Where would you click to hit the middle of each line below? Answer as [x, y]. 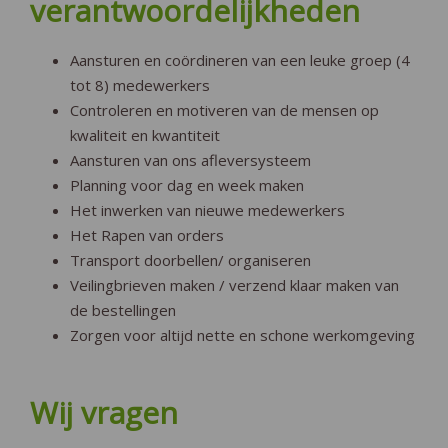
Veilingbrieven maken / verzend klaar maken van [234, 284]
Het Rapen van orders [147, 234]
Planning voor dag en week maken [187, 184]
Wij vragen [104, 413]
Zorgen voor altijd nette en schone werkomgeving [242, 334]
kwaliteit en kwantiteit [145, 134]
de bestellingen [123, 309]
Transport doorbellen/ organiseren [190, 259]
